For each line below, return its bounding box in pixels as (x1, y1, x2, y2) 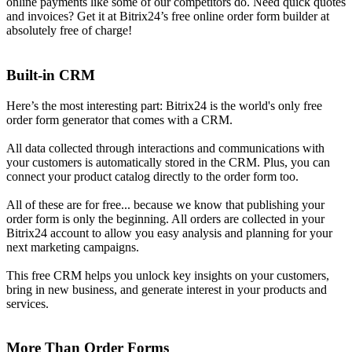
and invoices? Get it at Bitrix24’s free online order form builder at (6, 9, 329, 24)
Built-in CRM (6, 66, 99, 83)
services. (6, 296, 49, 310)
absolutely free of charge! (6, 24, 132, 38)
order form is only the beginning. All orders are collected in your (6, 211, 324, 225)
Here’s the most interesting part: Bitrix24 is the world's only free (6, 98, 322, 112)
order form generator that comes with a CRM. (6, 112, 233, 126)
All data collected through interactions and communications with (6, 141, 324, 155)
